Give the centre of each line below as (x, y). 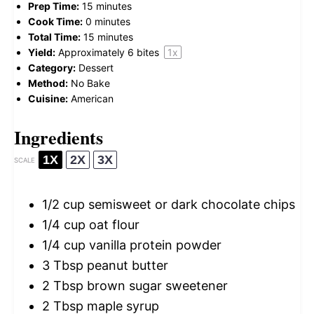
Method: (48, 83)
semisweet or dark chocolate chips (190, 205)
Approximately (93, 53)
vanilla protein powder (153, 245)
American (92, 99)
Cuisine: (48, 99)
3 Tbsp (63, 266)
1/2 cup (63, 205)
